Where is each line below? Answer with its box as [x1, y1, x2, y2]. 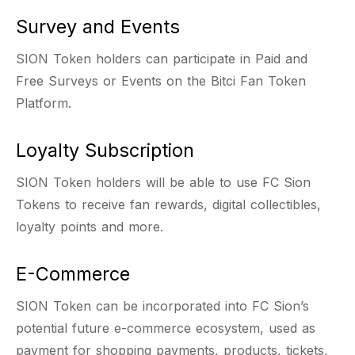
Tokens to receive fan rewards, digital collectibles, [16, 197, 321, 212]
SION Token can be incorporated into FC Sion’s [16, 298, 309, 314]
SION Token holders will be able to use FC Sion [16, 174, 311, 190]
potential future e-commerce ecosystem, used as [16, 320, 315, 336]
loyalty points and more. [16, 219, 163, 235]
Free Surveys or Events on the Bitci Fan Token [16, 73, 306, 89]
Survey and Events [16, 15, 180, 38]
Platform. [16, 95, 71, 111]
